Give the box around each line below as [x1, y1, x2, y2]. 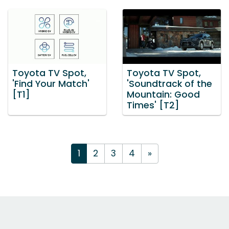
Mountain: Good [127, 88, 200, 101]
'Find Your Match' [12, 78, 89, 90]
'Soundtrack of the [127, 78, 212, 90]
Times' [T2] [127, 99, 179, 112]
